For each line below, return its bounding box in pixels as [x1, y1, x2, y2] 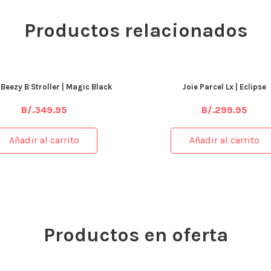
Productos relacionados [24, 18, 247, 42]
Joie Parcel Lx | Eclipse [182, 82, 267, 91]
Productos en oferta [43, 223, 228, 247]
